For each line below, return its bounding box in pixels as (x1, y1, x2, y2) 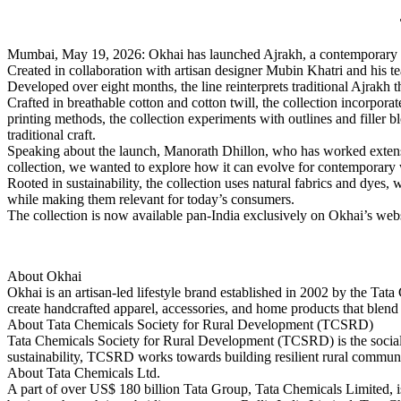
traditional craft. (7, 126, 96, 142)
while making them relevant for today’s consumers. (7, 191, 294, 207)
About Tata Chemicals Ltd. (7, 364, 160, 380)
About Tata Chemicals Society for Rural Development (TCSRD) (7, 316, 373, 332)
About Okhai (7, 268, 81, 284)
